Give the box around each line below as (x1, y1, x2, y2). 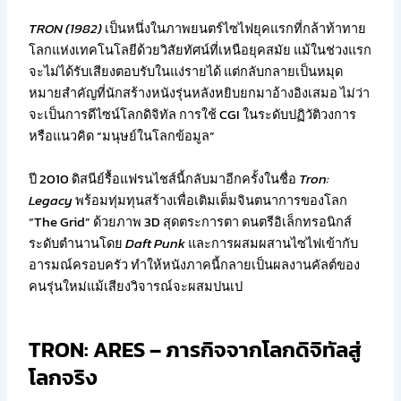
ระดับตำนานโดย (29, 233, 126, 253)
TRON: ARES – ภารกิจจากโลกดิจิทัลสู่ (29, 333, 363, 365)
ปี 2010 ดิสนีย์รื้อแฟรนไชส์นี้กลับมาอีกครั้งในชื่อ (29, 168, 300, 189)
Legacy (29, 190, 73, 210)
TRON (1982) (29, 19, 103, 39)
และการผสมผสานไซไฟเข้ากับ (185, 233, 359, 253)
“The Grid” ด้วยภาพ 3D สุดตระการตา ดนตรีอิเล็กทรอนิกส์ (29, 211, 353, 232)
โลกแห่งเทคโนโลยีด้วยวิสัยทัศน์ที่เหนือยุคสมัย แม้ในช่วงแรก (29, 40, 372, 61)
